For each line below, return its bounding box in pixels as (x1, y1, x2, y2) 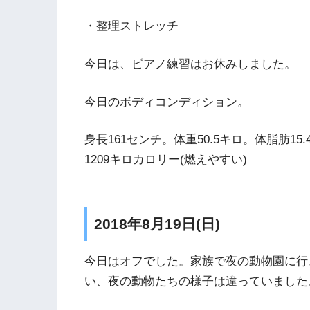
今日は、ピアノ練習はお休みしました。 (84, 57, 296, 71)
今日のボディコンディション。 (84, 95, 249, 109)
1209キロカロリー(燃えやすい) (84, 153, 247, 167)
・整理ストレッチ (84, 19, 179, 33)
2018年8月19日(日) (94, 215, 220, 232)
